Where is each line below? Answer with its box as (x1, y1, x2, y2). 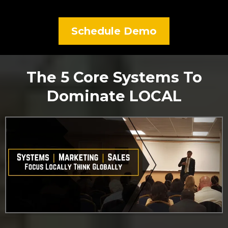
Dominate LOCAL (46, 87, 182, 105)
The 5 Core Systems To (26, 68, 202, 86)
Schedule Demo (71, 24, 157, 37)
